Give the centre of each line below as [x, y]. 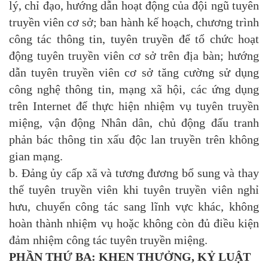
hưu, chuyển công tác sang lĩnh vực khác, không [134, 207]
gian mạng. [36, 156]
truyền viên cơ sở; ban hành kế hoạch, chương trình [134, 22]
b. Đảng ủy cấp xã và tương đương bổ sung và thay [134, 173]
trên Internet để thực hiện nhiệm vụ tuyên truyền [134, 106]
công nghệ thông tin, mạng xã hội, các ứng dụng [134, 89]
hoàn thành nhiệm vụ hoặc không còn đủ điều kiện [134, 223]
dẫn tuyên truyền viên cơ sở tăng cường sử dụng [134, 73]
